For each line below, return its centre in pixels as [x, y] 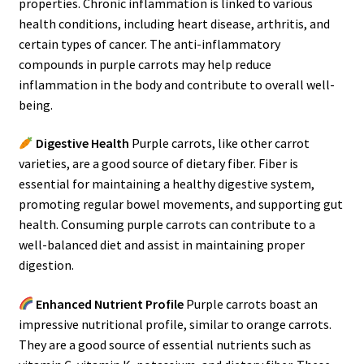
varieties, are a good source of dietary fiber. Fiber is [158, 164]
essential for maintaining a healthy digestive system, [166, 184]
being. [35, 104]
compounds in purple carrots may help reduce [145, 64]
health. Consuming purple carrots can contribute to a [167, 225]
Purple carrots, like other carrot [219, 143]
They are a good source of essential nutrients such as [165, 344]
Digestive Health [82, 143]
